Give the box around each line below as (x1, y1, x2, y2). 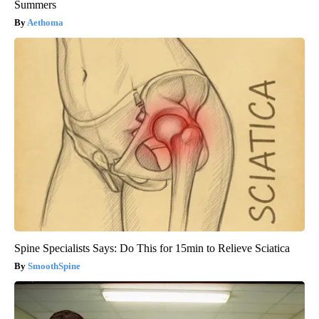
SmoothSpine (28, 261, 80, 272)
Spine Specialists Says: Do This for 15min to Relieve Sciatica (14, 242, 290, 255)
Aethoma (27, 17, 63, 28)
